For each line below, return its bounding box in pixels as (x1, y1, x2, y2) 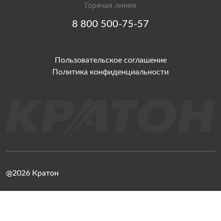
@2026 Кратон (6, 169, 59, 177)
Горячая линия (85, 1, 136, 9)
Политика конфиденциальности (52, 68, 169, 76)
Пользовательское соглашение (54, 56, 167, 64)
